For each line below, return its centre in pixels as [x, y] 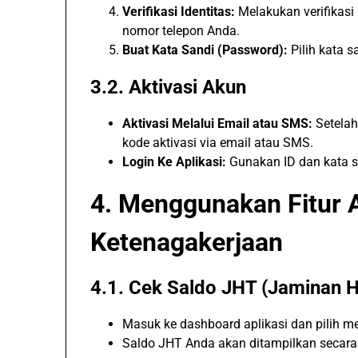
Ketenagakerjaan [187, 242]
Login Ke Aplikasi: [174, 162]
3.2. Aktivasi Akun [168, 87]
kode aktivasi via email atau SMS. [218, 143]
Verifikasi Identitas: [179, 12]
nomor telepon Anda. [181, 31]
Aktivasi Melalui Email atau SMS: [217, 123]
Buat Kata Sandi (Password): [205, 50]
